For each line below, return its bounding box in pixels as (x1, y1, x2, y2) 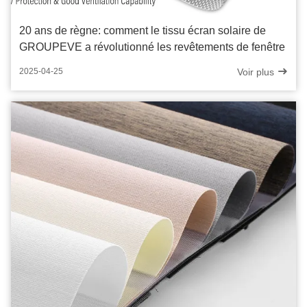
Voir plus (237, 66, 277, 77)
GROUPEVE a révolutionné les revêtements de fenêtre (19, 40, 285, 53)
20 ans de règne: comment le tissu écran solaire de (19, 24, 266, 36)
